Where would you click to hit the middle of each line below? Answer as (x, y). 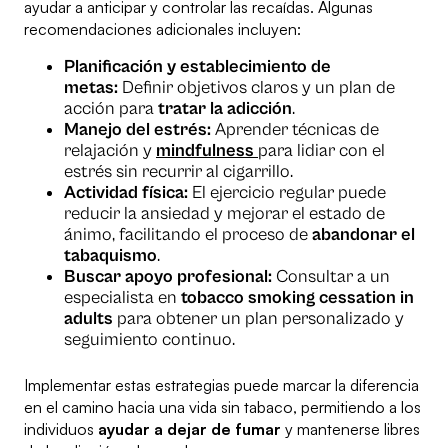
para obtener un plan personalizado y (258, 319)
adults (88, 319)
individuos (61, 429)
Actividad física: (126, 193)
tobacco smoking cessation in (297, 298)
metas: (91, 88)
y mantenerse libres (350, 429)
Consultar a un (331, 277)
